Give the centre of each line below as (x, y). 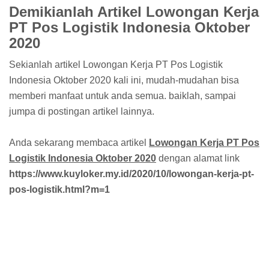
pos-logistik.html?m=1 (59, 189)
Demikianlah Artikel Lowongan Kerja (134, 12)
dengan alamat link (198, 158)
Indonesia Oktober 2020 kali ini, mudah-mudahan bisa (124, 80)
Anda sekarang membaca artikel (79, 142)
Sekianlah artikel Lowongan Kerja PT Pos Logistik (116, 64)
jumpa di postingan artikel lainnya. (82, 111)
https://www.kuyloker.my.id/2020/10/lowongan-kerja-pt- (131, 174)
